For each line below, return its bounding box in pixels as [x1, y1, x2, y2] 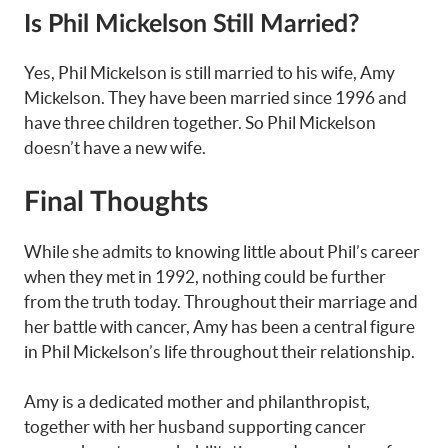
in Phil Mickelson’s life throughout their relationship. [24, 341, 415, 361]
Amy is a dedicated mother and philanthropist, [24, 392, 370, 412]
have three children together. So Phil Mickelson [24, 113, 376, 133]
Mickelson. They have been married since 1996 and [24, 88, 407, 108]
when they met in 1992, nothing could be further [24, 266, 386, 286]
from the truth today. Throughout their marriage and [24, 291, 418, 311]
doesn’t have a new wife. [24, 138, 206, 158]
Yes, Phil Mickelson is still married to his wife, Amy [24, 63, 395, 83]
